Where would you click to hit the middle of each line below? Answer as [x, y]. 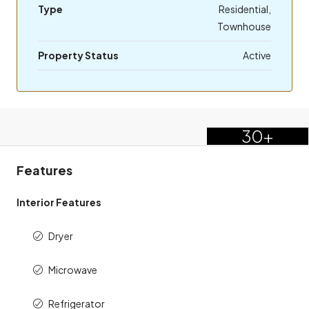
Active [257, 55]
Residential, [245, 9]
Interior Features [59, 202]
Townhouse [244, 26]
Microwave [73, 269]
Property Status [78, 55]
